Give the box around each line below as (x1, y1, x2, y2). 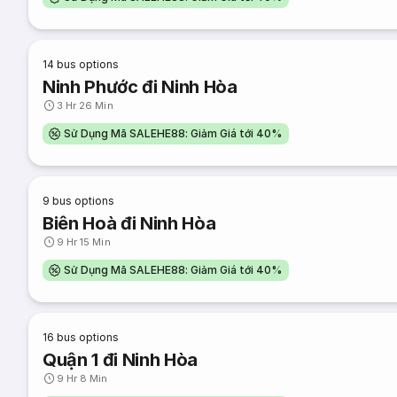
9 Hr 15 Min (57, 236, 111, 248)
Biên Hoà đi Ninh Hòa (43, 213, 216, 234)
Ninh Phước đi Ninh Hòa (43, 76, 237, 97)
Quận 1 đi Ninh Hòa (43, 349, 198, 370)
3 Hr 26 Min (57, 99, 113, 112)
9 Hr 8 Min (57, 372, 108, 385)
